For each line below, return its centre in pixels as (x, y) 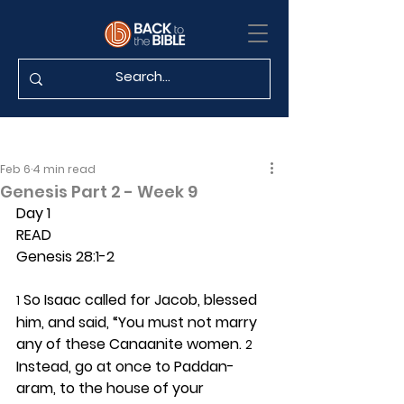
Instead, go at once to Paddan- (125, 367)
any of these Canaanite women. (131, 344)
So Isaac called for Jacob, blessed (140, 300)
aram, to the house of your (112, 388)
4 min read (64, 169)
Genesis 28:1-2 (65, 257)
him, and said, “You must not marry (138, 322)
